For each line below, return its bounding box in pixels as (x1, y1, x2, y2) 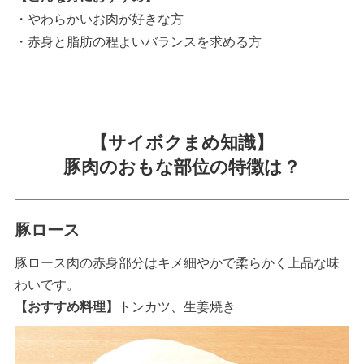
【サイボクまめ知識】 (90, 132, 274, 154)
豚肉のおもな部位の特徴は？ (63, 157, 301, 178)
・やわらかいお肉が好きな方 (14, 12, 184, 27)
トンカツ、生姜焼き (118, 300, 236, 314)
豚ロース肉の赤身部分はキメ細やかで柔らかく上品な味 (14, 256, 340, 271)
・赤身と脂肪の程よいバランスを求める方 (14, 35, 262, 50)
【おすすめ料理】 (14, 300, 119, 314)
